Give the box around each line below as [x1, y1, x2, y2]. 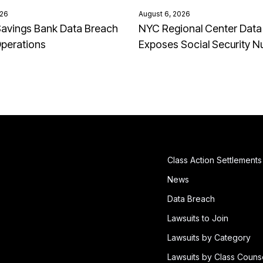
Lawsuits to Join [167, 213, 228, 223]
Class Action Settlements [167, 154, 262, 165]
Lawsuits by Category [167, 232, 251, 242]
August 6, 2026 [139, 9, 190, 18]
